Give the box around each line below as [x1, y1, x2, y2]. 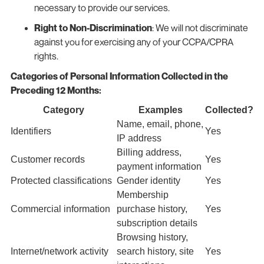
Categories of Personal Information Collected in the [10, 70, 228, 82]
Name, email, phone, [116, 118, 203, 129]
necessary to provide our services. [34, 1, 170, 14]
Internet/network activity [10, 246, 108, 256]
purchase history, [116, 203, 187, 214]
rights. [34, 49, 58, 62]
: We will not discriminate [151, 21, 248, 34]
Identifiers [10, 126, 51, 136]
